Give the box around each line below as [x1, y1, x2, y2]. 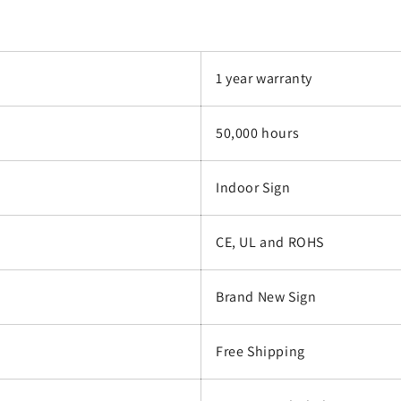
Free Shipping [216, 342, 305, 362]
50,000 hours [216, 124, 300, 143]
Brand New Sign [216, 287, 317, 307]
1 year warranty [216, 69, 312, 89]
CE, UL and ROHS [216, 233, 324, 252]
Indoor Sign [216, 178, 291, 198]
